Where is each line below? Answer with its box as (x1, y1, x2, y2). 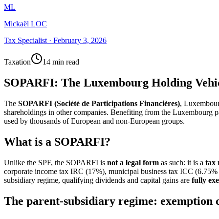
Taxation (4, 58, 31, 66)
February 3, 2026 (53, 36, 107, 45)
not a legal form (107, 158, 159, 167)
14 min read (43, 58, 79, 66)
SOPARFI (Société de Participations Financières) (18, 99, 180, 108)
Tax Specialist (4, 36, 47, 45)
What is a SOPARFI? (4, 135, 110, 149)
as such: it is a (159, 158, 205, 167)
